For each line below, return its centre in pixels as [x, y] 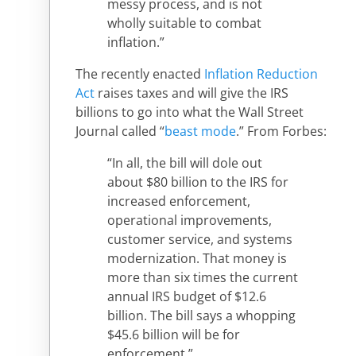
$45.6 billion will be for [174, 334]
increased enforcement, [179, 201]
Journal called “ [120, 131]
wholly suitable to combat [184, 23]
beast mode [200, 131]
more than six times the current [203, 277]
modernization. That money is [197, 258]
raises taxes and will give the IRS [192, 93]
